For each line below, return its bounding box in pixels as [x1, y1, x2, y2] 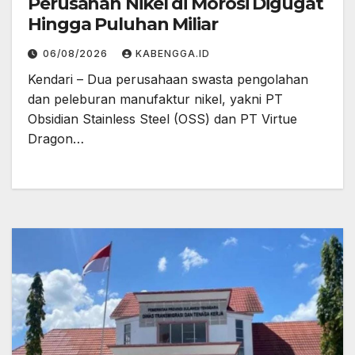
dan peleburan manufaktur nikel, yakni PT [28, 91, 283, 107]
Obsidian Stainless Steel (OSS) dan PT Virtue [28, 111, 297, 127]
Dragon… [28, 131, 84, 147]
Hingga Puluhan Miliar [28, 13, 218, 35]
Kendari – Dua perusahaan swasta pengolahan [28, 71, 308, 87]
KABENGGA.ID [136, 48, 210, 59]
